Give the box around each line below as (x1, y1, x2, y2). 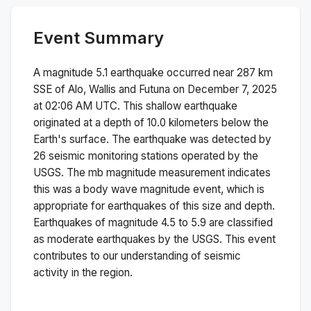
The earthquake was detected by (112, 132, 271, 146)
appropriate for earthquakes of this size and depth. (33, 199, 275, 212)
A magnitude (33, 65, 96, 79)
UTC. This (92, 99, 146, 112)
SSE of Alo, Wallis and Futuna (33, 82, 170, 96)
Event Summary (33, 27, 164, 48)
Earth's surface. (33, 132, 109, 146)
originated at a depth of (33, 115, 147, 129)
